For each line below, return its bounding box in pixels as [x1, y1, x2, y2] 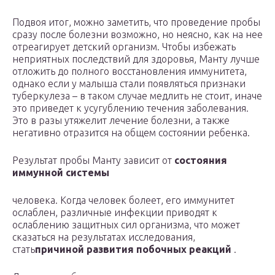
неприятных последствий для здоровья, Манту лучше [12, 53, 260, 65]
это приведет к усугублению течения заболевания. [12, 103, 249, 114]
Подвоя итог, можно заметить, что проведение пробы [12, 17, 260, 28]
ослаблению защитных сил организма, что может [12, 219, 240, 231]
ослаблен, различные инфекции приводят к [12, 207, 217, 219]
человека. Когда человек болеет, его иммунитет [12, 195, 234, 206]
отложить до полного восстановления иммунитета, [12, 66, 247, 77]
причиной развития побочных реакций [35, 244, 231, 255]
